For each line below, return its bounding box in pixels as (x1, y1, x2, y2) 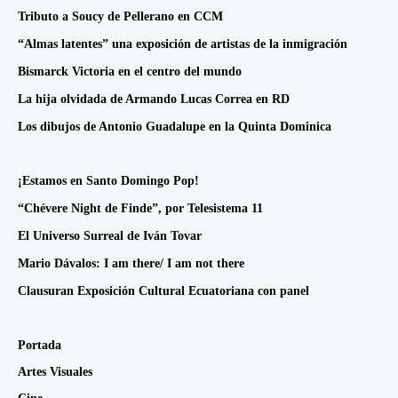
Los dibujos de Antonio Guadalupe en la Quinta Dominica (18, 120, 331, 134)
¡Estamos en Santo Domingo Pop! (18, 174, 199, 188)
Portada (18, 338, 61, 353)
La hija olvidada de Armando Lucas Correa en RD (18, 92, 290, 107)
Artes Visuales (18, 365, 92, 379)
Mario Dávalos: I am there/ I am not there (18, 257, 244, 271)
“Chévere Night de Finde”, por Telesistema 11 (18, 202, 263, 216)
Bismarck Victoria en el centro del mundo (18, 65, 242, 79)
